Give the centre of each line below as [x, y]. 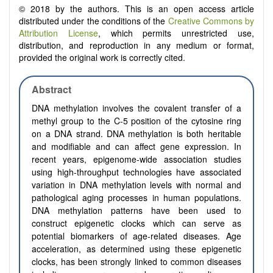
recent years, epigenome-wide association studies [136, 159]
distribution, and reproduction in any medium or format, [136, 45]
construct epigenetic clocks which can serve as [136, 223]
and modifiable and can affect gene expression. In [136, 147]
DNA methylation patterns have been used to [136, 211]
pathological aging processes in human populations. [136, 198]
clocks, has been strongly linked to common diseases [136, 262]
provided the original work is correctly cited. [102, 58]
